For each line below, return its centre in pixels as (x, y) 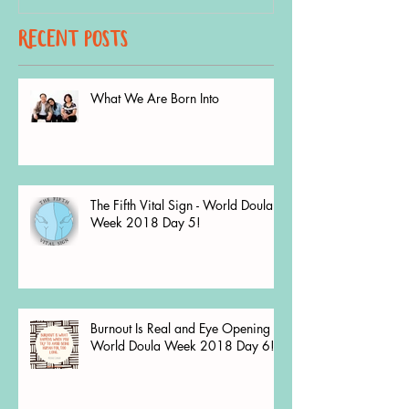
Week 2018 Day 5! (146, 222)
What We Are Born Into (155, 98)
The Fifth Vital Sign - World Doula (182, 204)
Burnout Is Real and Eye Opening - (184, 328)
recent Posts (73, 38)
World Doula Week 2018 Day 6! (183, 345)
